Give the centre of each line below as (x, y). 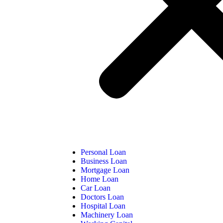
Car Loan (96, 188)
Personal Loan (103, 152)
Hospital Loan (103, 206)
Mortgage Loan (105, 170)
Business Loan (104, 161)
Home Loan (100, 179)
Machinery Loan (107, 215)
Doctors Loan (102, 197)
